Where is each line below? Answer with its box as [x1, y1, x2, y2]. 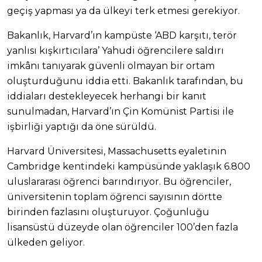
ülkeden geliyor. [7, 236, 85, 248]
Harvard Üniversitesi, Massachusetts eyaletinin [7, 145, 226, 157]
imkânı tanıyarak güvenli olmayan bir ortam [7, 60, 215, 71]
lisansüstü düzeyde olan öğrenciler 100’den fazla [7, 221, 238, 233]
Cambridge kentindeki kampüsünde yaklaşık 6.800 [7, 160, 250, 172]
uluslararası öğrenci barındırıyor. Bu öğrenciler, [7, 175, 231, 187]
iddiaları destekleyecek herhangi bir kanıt [7, 90, 206, 102]
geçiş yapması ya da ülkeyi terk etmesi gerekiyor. [7, 5, 240, 16]
